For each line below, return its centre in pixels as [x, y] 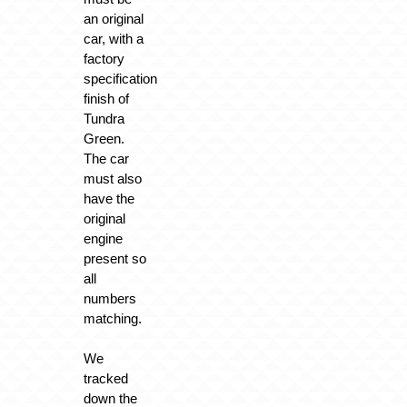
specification [120, 78]
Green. [104, 138]
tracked [105, 379]
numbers [109, 298]
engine [103, 238]
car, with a [113, 38]
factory [104, 58]
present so [114, 258]
